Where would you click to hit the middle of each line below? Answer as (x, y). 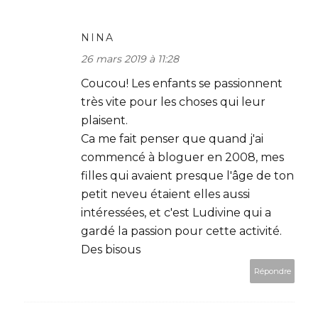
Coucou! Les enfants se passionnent (182, 83)
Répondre (272, 271)
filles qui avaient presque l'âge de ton (187, 176)
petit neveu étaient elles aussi (165, 194)
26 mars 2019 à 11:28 (130, 59)
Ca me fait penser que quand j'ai (172, 139)
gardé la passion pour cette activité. (181, 231)
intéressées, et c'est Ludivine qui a (176, 213)
